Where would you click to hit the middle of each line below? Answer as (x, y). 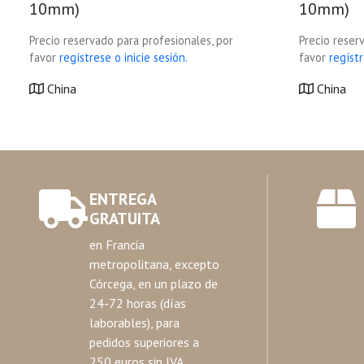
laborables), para (134, 323)
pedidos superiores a (144, 342)
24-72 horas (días (137, 303)
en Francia (117, 245)
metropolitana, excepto (154, 264)
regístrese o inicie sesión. (123, 57)
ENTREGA (122, 199)
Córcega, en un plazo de (153, 284)
